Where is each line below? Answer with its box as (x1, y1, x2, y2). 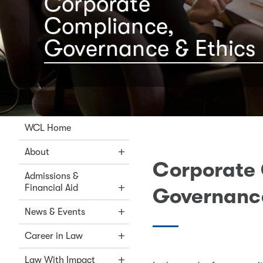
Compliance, (44, 13, 174, 39)
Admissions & (25, 171, 79, 181)
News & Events (25, 207, 85, 217)
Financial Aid (25, 183, 78, 193)
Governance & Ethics (44, 35, 256, 61)
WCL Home (25, 123, 71, 133)
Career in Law (25, 231, 83, 241)
